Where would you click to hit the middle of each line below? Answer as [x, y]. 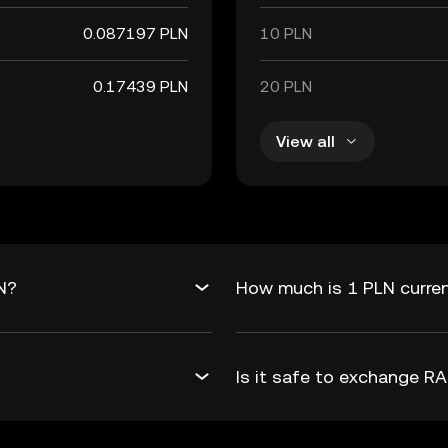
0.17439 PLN [140, 86]
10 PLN [286, 33]
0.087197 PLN [135, 33]
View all [305, 141]
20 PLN [286, 86]
